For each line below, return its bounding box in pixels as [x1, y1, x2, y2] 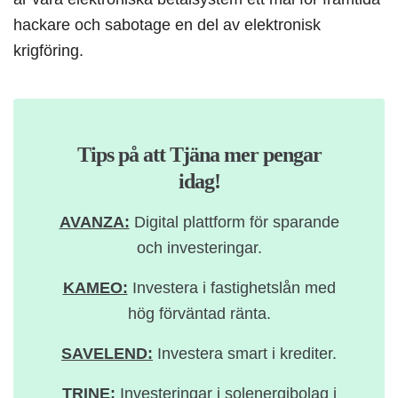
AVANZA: [59, 212, 130, 232]
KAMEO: [62, 278, 128, 298]
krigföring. [13, 41, 84, 60]
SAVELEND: [61, 344, 153, 363]
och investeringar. [136, 238, 262, 258]
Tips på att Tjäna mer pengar [76, 143, 322, 167]
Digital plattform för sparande [129, 212, 339, 232]
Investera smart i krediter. [153, 344, 337, 363]
